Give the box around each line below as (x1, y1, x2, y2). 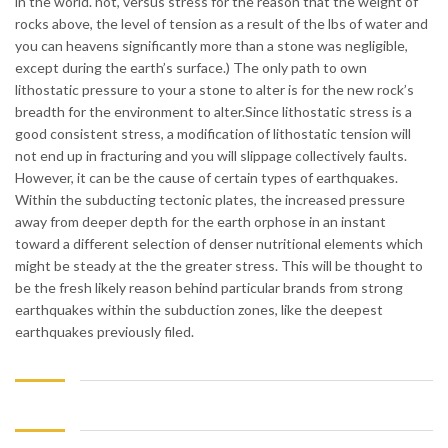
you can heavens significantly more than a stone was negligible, (15, 37, 408, 55)
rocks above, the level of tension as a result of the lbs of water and (15, 15, 428, 33)
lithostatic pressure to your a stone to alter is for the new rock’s (15, 81, 414, 99)
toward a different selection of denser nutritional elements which (15, 235, 423, 253)
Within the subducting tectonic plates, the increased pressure (15, 191, 405, 209)
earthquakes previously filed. (15, 323, 194, 341)
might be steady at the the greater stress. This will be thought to (15, 257, 423, 275)
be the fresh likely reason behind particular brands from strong (15, 279, 403, 297)
